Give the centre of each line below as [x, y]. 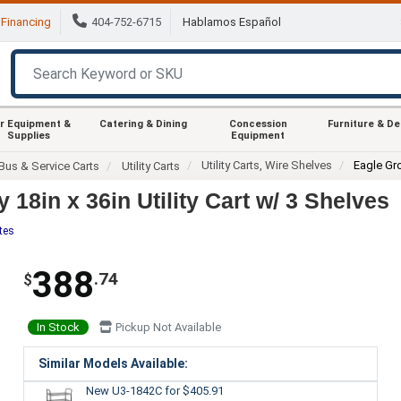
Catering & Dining [143, 124]
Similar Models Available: [113, 363]
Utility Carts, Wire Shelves [267, 165]
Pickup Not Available [166, 327]
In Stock [58, 327]
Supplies [29, 135]
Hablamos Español [232, 22]
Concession [258, 124]
